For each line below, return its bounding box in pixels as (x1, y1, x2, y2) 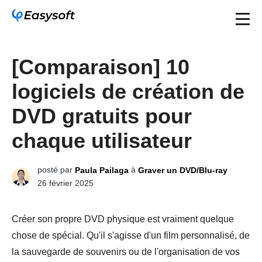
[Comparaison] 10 (12, 55, 189, 79)
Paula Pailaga (75, 166, 129, 175)
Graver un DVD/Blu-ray (138, 166, 227, 175)
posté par (37, 165, 75, 174)
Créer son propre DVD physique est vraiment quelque (12, 214, 234, 225)
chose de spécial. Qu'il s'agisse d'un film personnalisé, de (12, 230, 250, 241)
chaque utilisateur (12, 129, 192, 153)
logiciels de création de (12, 80, 244, 104)
